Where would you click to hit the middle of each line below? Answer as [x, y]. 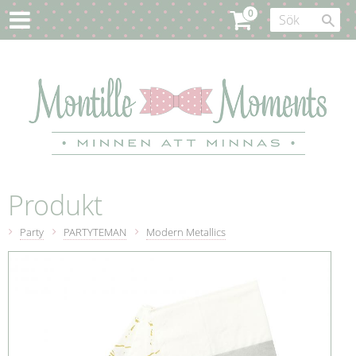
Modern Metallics [186, 233]
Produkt [55, 206]
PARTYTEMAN [95, 233]
